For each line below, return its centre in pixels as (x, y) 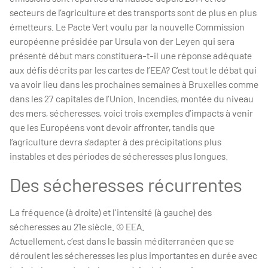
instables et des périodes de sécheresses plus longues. (119, 156)
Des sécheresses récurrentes (126, 184)
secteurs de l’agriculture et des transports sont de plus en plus (133, 12)
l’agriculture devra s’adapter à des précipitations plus (115, 141)
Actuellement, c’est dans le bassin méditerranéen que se (122, 240)
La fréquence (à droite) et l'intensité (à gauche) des (111, 212)
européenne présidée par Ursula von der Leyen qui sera (122, 41)
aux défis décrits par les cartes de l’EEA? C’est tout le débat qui (133, 69)
